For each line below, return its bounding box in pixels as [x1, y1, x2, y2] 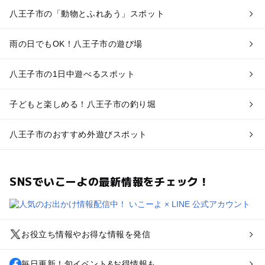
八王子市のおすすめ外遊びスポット [9, 129, 147, 139]
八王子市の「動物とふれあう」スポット [9, 8, 165, 18]
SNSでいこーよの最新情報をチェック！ [9, 173, 210, 189]
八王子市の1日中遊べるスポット [9, 69, 135, 79]
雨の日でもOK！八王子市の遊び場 [9, 38, 143, 49]
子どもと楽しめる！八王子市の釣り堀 [9, 99, 156, 109]
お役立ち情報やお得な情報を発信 [21, 229, 151, 239]
